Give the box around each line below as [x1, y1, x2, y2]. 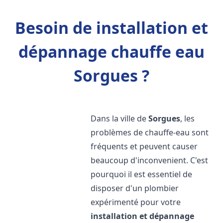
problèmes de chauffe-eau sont [91, 127, 209, 138]
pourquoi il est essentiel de [91, 169, 193, 180]
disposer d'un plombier [91, 183, 179, 194]
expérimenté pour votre [91, 197, 181, 208]
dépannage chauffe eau [18, 41, 205, 62]
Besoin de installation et [15, 17, 208, 38]
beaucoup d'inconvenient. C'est [91, 155, 209, 166]
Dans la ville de [91, 113, 149, 124]
